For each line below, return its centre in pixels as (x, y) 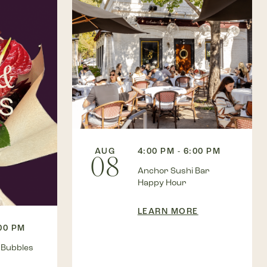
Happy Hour (162, 183)
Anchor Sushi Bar (173, 171)
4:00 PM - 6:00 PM (179, 151)
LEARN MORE (168, 212)
